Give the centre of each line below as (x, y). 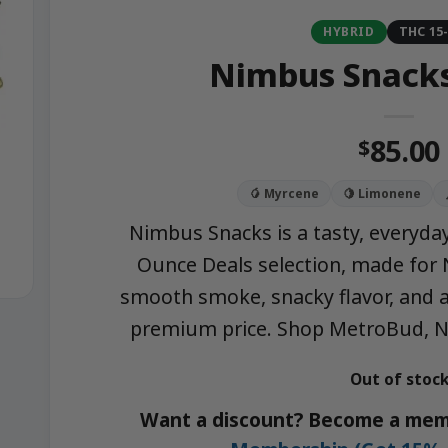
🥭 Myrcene (284, 193)
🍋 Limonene (382, 193)
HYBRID (348, 31)
